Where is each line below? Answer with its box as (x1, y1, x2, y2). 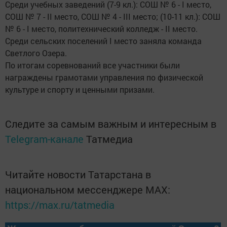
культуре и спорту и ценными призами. (5, 84, 155, 95)
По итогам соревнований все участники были (5, 60, 180, 71)
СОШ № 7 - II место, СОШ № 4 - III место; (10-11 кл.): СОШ (5, 11, 220, 22)
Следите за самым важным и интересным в (5, 117, 216, 131)
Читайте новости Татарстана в (5, 168, 151, 181)
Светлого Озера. (5, 48, 67, 59)
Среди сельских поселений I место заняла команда (5, 35, 202, 47)
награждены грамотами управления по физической (5, 72, 203, 83)
